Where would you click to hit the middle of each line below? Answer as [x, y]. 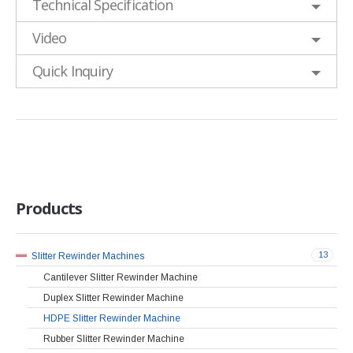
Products [49, 208]
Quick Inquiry [73, 71]
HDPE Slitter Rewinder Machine [112, 318]
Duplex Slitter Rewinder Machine [113, 297]
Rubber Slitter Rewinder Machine [114, 339]
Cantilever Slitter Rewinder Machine [121, 277]
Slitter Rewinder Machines [88, 256]
